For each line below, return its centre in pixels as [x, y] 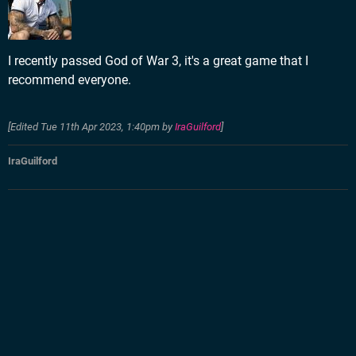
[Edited [24, 127]
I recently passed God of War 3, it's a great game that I [158, 61]
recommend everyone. [70, 80]
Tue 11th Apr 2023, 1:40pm [100, 127]
